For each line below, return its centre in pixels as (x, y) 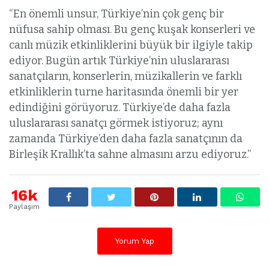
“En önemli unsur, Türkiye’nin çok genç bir (116, 14)
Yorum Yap (134, 241)
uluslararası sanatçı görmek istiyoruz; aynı (116, 123)
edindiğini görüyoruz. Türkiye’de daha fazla (120, 108)
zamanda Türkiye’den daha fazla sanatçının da (126, 139)
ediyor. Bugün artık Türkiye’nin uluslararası (119, 61)
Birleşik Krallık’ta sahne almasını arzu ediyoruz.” (130, 155)
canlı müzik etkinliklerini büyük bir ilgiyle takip (131, 45)
